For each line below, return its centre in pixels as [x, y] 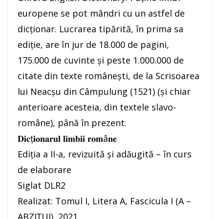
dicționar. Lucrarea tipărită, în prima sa [100, 29]
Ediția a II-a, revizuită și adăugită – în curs [105, 154]
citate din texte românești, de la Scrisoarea [109, 76]
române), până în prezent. [72, 123]
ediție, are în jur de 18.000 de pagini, [93, 45]
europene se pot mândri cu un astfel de [101, 13]
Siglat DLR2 [42, 186]
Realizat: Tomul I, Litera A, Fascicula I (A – [104, 201]
